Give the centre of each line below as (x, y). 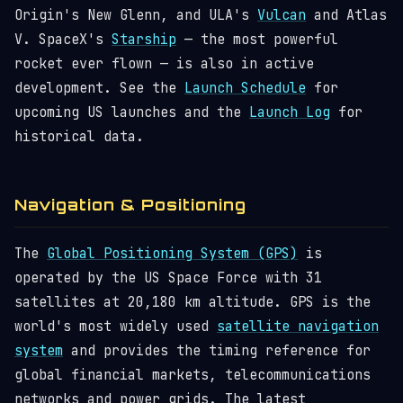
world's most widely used (116, 327)
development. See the (99, 88)
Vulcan (282, 15)
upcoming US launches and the (132, 112)
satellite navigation (298, 327)
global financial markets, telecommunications (193, 375)
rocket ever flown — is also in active (164, 64)
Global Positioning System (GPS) (172, 254)
